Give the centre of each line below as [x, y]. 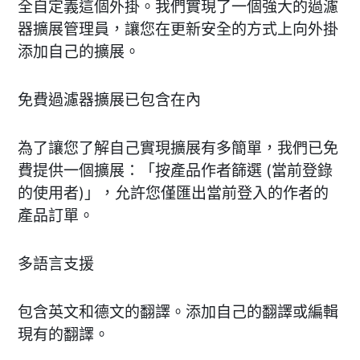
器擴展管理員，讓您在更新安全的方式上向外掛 [178, 29]
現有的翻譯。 [63, 334]
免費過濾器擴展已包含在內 [109, 100]
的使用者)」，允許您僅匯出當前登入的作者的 [173, 193]
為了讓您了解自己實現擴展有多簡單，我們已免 [178, 148]
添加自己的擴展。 [79, 51]
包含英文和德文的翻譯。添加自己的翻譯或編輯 [178, 312]
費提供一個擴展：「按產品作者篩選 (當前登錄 [175, 170]
